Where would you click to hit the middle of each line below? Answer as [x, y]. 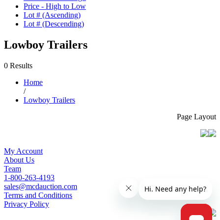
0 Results [18, 65]
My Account [23, 151]
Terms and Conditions [38, 195]
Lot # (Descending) [54, 24]
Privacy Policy [27, 204]
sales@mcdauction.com [41, 186]
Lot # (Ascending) [52, 15]
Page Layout [196, 116]
